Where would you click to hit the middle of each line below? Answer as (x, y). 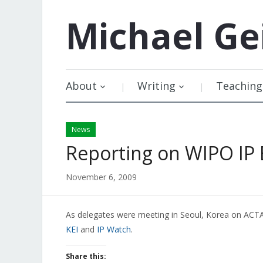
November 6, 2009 (101, 177)
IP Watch (114, 229)
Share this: (86, 256)
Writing (156, 86)
